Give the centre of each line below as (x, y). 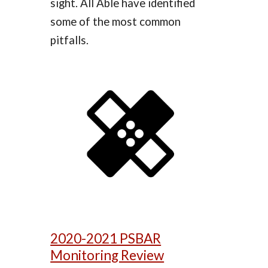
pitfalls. (70, 40)
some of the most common (116, 22)
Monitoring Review (107, 255)
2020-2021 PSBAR (106, 239)
